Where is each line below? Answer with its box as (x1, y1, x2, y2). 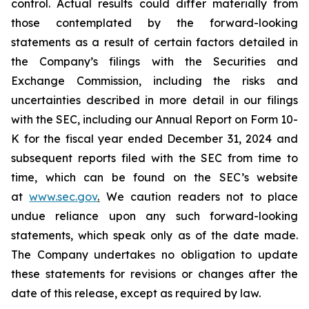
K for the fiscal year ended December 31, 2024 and (11, 132, 298, 146)
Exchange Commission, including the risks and (11, 74, 298, 88)
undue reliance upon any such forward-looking (11, 209, 298, 223)
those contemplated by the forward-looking (11, 16, 298, 30)
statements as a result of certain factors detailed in (11, 35, 298, 49)
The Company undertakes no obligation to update (11, 248, 298, 261)
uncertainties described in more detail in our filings (11, 93, 298, 107)
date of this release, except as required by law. (11, 286, 261, 300)
